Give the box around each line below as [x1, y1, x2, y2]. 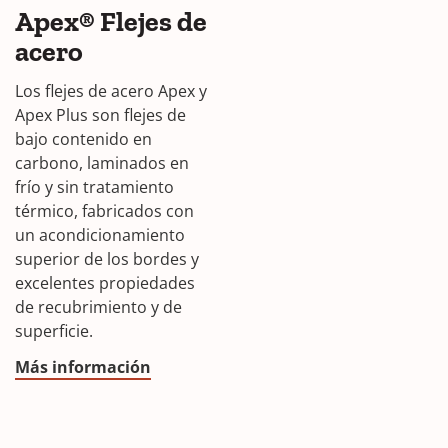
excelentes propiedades [15, 272, 195, 295]
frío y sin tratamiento [15, 176, 174, 199]
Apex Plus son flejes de [15, 104, 186, 127]
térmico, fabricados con [15, 200, 194, 223]
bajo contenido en [15, 128, 152, 151]
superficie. [15, 320, 93, 343]
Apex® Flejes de [15, 5, 207, 39]
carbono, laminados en [15, 152, 189, 175]
